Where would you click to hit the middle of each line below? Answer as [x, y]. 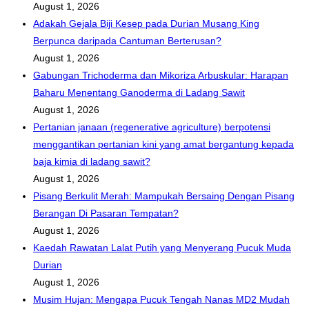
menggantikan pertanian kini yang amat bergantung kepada [163, 144]
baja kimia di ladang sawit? [92, 162]
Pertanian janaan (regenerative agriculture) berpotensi [152, 127]
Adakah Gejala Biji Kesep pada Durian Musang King [146, 24]
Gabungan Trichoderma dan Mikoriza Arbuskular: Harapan [161, 76]
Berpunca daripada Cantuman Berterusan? [127, 41]
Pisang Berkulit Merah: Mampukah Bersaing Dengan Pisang [164, 196]
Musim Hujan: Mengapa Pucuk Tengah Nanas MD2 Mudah [161, 300]
